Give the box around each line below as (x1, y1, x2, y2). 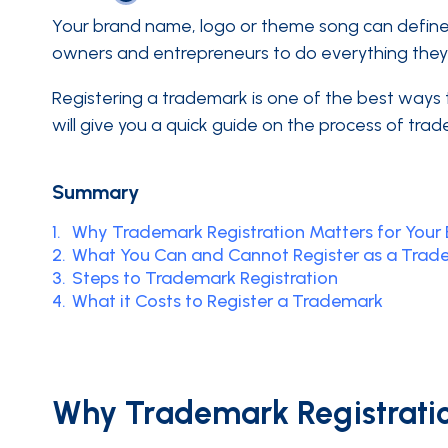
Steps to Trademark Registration (72, 267, 338, 289)
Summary (52, 180, 139, 204)
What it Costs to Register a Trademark (72, 290, 383, 312)
